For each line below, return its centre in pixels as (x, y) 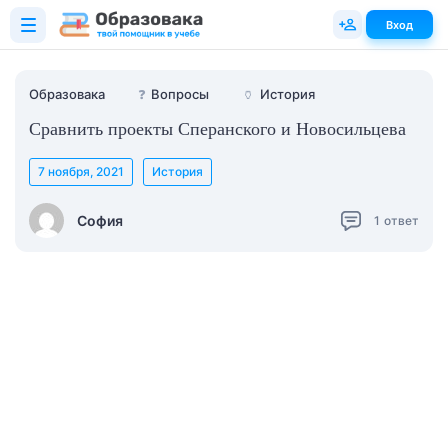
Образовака (67, 94)
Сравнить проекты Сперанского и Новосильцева (217, 129)
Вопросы (180, 94)
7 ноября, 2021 (81, 171)
